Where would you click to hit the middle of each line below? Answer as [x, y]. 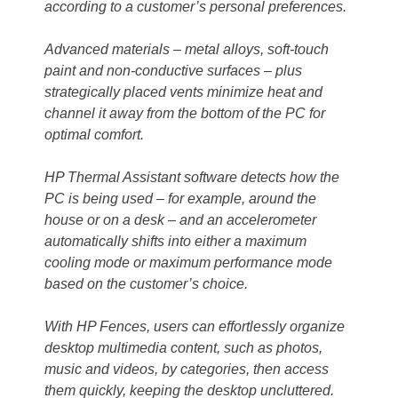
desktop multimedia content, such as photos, [183, 348]
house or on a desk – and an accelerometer [180, 220]
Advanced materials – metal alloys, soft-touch [187, 50]
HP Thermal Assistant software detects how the [192, 178]
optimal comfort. [94, 135]
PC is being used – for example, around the [180, 199]
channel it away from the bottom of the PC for [185, 114]
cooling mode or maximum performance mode [188, 263]
